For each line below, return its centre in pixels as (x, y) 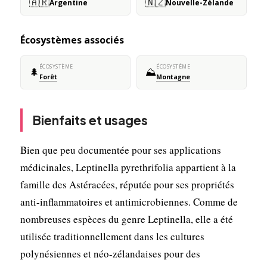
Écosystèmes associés (72, 40)
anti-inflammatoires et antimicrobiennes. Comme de (129, 201)
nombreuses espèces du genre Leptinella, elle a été (126, 219)
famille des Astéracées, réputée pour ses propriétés (127, 184)
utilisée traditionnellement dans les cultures (112, 236)
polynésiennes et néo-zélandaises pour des (110, 253)
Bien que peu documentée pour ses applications (120, 150)
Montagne (173, 77)
